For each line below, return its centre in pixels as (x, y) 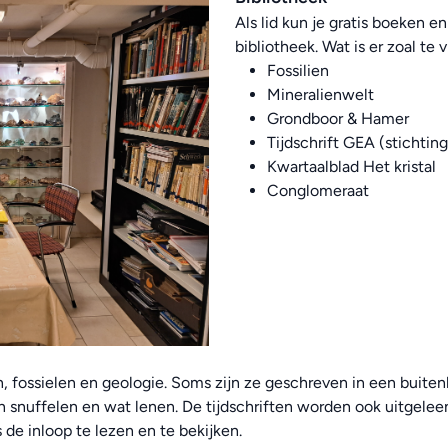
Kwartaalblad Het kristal (351, 166)
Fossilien (297, 70)
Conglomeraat (317, 190)
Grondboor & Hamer (337, 118)
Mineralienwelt (320, 94)
